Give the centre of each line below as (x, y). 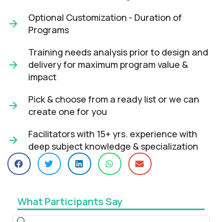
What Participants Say (70, 202)
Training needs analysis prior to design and (118, 52)
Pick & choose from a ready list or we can (114, 99)
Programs (49, 30)
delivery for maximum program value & (108, 65)
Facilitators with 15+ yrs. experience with (113, 134)
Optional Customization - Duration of (105, 18)
